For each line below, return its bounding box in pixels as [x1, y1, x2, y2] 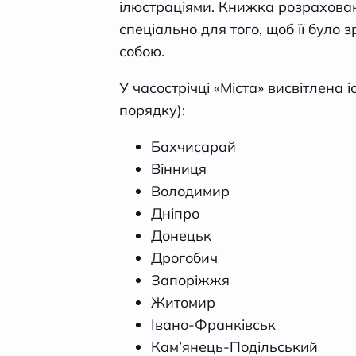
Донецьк [151, 226, 211, 245]
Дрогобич [151, 248, 218, 267]
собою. [119, 41, 164, 60]
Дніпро [151, 203, 199, 222]
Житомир [151, 292, 215, 311]
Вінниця [151, 159, 207, 178]
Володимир [151, 181, 230, 200]
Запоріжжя [151, 270, 230, 289]
